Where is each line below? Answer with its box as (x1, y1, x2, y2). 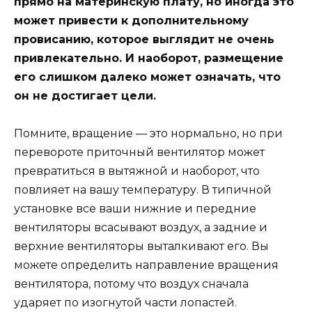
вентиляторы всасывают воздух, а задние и (14, 221, 267, 235)
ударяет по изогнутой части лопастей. (14, 296, 237, 310)
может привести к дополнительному (14, 13, 249, 27)
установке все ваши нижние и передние (14, 202, 256, 216)
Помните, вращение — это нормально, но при (14, 127, 283, 141)
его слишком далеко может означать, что (14, 70, 281, 84)
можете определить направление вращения (14, 258, 279, 272)
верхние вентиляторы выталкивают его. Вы (14, 240, 269, 253)
